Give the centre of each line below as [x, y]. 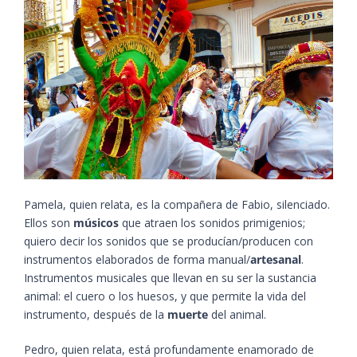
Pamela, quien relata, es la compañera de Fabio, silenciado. [177, 204]
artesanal [276, 259]
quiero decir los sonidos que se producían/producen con [169, 241]
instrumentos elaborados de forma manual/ [137, 259]
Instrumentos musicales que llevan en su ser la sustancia [170, 277]
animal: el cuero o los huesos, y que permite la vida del [165, 296]
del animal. [239, 314]
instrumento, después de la [96, 314]
